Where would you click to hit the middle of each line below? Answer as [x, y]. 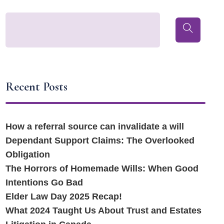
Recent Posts [37, 87]
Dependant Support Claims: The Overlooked [100, 140]
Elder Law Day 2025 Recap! [64, 196]
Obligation [28, 154]
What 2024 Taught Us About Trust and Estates [104, 210]
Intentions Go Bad [44, 182]
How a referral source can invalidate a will [95, 126]
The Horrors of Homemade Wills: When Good [102, 168]
